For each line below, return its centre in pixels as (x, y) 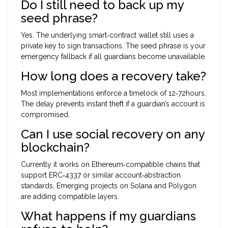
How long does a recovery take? (113, 76)
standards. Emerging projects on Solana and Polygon (109, 186)
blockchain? (55, 147)
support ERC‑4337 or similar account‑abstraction (101, 175)
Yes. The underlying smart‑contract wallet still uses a (107, 35)
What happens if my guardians (108, 216)
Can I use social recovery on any (113, 134)
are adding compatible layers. (70, 196)
